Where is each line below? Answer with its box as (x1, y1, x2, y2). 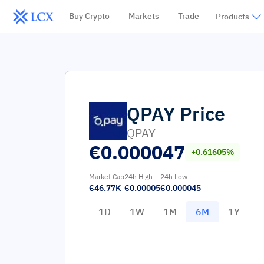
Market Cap (89, 172, 124, 181)
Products (215, 11, 249, 22)
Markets (128, 11, 159, 21)
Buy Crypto (68, 11, 110, 21)
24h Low (160, 172, 187, 181)
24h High (124, 172, 153, 181)
